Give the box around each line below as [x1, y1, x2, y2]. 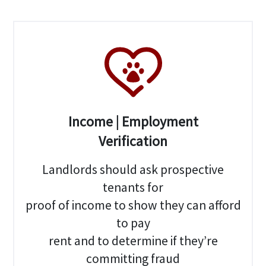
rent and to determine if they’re [48, 232, 218, 249]
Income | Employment [68, 113, 198, 131]
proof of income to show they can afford [25, 197, 241, 213]
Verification [99, 132, 167, 150]
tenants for [103, 179, 163, 195]
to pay [116, 214, 150, 231]
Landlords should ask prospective [42, 161, 224, 178]
